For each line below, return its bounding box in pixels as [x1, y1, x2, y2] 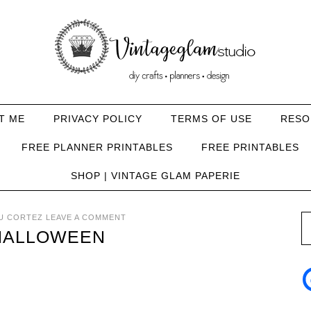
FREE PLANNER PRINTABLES [22, 142, 173, 153]
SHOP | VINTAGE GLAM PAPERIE [71, 170, 240, 181]
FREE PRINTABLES [201, 142, 299, 153]
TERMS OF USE [170, 113, 252, 124]
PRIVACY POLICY [53, 113, 142, 124]
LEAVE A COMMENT [46, 213, 126, 221]
